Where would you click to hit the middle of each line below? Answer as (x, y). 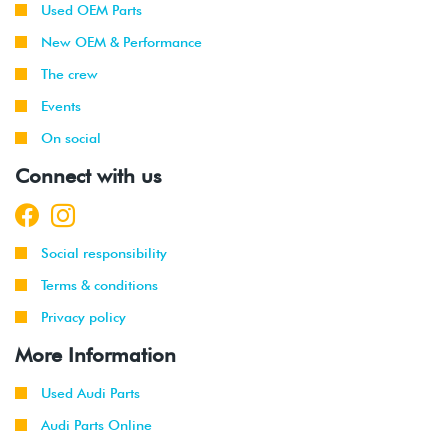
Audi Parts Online (96, 424)
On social (71, 137)
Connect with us (88, 175)
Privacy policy (83, 316)
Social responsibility (104, 252)
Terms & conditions (99, 284)
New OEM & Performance (121, 41)
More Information (95, 354)
